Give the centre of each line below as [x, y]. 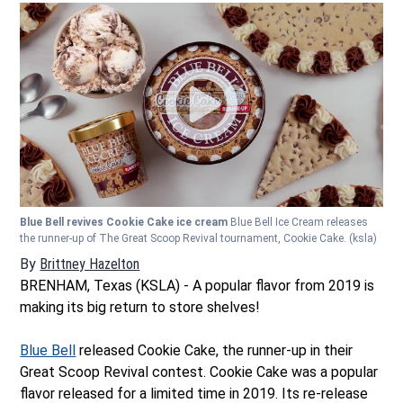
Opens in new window [199, 264]
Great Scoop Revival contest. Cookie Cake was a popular [199, 372]
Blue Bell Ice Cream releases [300, 222]
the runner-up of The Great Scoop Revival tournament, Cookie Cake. [185, 238]
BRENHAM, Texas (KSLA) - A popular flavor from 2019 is [197, 285]
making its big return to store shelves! [140, 307]
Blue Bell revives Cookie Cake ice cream [125, 222]
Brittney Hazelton [90, 264]
